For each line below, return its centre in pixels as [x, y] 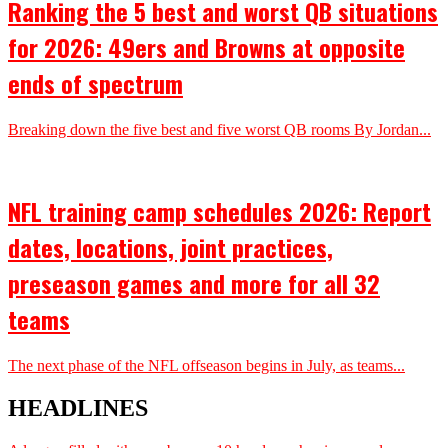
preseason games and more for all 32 [194, 282]
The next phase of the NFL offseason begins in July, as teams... [206, 365]
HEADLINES [78, 407]
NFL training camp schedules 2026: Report [219, 210]
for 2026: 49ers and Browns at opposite [206, 47]
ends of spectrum [95, 83]
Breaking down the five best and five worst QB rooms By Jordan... [219, 129]
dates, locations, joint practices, [170, 246]
